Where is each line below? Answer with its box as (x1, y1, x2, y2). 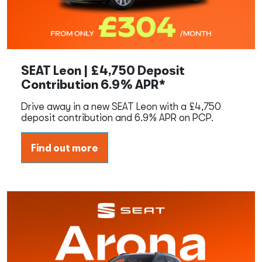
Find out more (31, 142, 98, 153)
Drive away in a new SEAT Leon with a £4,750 (21, 100, 221, 112)
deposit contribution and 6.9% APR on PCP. (21, 111, 213, 123)
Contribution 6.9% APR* (21, 77, 166, 91)
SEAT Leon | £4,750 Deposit (21, 63, 185, 77)
